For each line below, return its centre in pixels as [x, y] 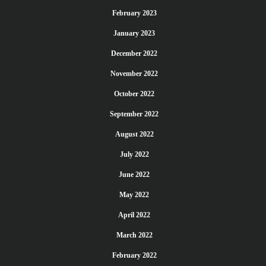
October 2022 [134, 94]
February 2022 [134, 255]
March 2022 [134, 235]
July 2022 [134, 154]
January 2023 [134, 33]
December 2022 [134, 53]
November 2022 [134, 74]
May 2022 [134, 195]
